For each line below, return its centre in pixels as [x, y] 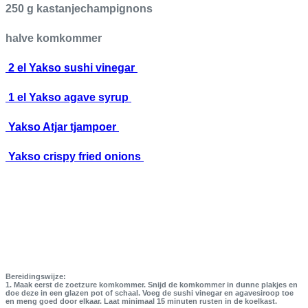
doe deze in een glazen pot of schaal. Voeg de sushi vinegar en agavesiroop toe [150, 293]
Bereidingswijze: [36, 277]
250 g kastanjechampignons [79, 9]
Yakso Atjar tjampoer [62, 127]
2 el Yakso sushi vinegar [71, 68]
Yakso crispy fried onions [75, 157]
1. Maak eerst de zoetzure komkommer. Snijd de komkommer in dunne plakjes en [152, 285]
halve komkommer [54, 38]
